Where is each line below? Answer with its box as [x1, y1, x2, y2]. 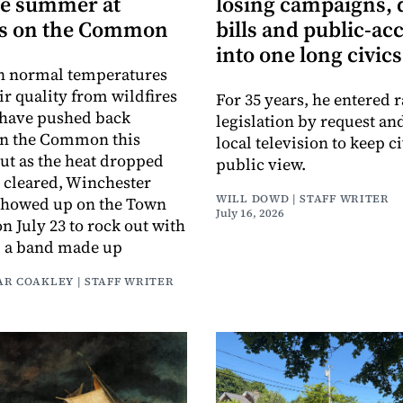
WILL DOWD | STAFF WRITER [216, 192, 390, 207]
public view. [216, 153, 306, 176]
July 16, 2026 [216, 206, 284, 221]
